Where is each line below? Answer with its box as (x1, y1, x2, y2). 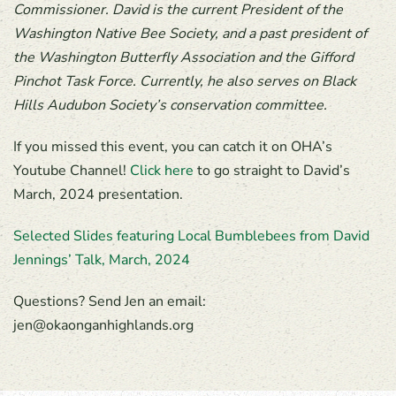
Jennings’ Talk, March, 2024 (13, 250, 190, 270)
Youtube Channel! (13, 161, 130, 181)
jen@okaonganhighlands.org (13, 316, 194, 336)
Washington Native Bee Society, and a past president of (13, 24, 367, 44)
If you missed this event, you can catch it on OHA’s (13, 137, 332, 157)
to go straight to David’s (194, 161, 350, 181)
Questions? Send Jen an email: (13, 292, 206, 312)
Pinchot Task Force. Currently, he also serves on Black (13, 72, 356, 92)
